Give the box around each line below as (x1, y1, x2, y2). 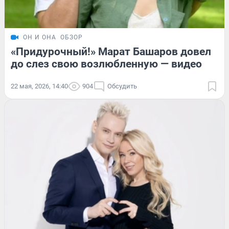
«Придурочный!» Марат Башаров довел (11, 45, 211, 58)
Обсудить (107, 82, 137, 90)
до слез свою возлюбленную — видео (11, 57, 202, 70)
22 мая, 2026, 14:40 (11, 82, 68, 90)
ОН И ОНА (23, 33, 56, 41)
